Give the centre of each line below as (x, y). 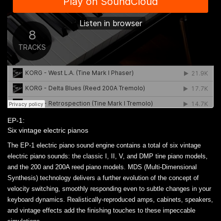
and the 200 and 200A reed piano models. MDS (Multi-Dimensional (102, 167)
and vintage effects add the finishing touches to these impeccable (101, 210)
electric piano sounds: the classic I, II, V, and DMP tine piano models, (108, 156)
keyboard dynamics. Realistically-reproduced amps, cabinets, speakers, (110, 199)
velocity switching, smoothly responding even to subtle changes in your (109, 188)
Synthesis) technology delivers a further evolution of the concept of (103, 178)
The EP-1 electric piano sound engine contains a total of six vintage (104, 145)
